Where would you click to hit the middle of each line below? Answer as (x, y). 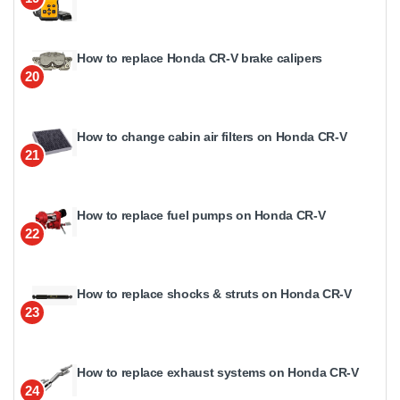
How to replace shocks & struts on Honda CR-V (214, 294)
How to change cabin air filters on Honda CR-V (212, 137)
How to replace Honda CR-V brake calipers (200, 58)
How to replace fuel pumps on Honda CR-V (201, 216)
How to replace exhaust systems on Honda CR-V (218, 373)
